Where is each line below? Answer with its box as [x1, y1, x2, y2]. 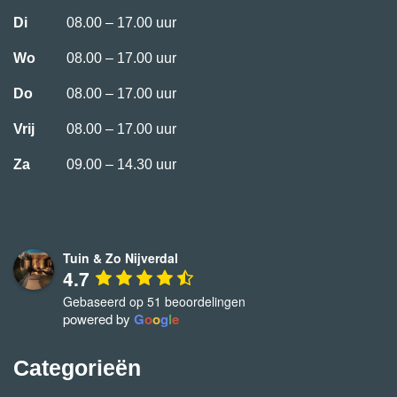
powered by [63, 308, 134, 328]
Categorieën [13, 355, 141, 381]
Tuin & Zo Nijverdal [63, 249, 178, 268]
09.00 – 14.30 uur [66, 157, 176, 173]
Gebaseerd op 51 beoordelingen [63, 292, 245, 310]
